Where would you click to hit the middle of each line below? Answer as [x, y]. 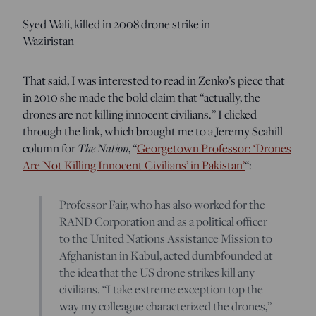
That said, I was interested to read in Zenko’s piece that [154, 80]
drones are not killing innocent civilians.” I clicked [140, 114]
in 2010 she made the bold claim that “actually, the [141, 97]
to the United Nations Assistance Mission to [166, 238]
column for [50, 148]
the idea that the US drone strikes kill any [157, 272]
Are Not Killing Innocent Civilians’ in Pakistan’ [134, 165]
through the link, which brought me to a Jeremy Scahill [153, 131]
